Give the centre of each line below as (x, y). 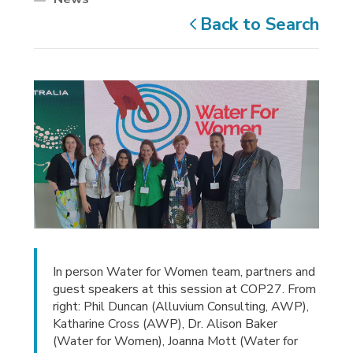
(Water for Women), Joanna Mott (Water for (176, 342)
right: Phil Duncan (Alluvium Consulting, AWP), (181, 307)
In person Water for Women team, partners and (184, 272)
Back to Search (259, 24)
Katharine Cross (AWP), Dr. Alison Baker (165, 324)
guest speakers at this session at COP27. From (185, 290)
